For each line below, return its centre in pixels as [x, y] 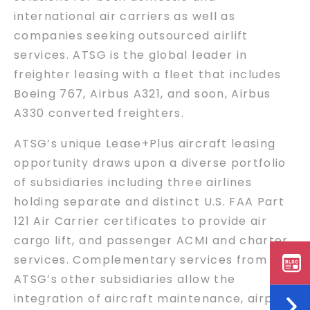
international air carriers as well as [125, 16]
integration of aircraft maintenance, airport [153, 298]
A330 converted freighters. [99, 113]
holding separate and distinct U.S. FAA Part [149, 201]
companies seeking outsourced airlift [131, 35]
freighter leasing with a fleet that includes [148, 74]
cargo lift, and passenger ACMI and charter [151, 240]
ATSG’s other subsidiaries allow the [125, 279]
